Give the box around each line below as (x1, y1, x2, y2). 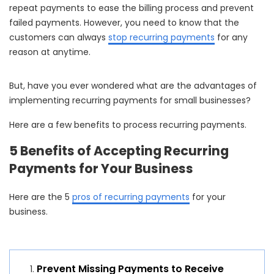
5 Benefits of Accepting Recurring (9, 141, 229, 160)
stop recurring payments (108, 31, 215, 43)
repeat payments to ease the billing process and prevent (9, 1, 254, 14)
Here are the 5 (9, 190, 72, 203)
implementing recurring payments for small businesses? (9, 94, 251, 106)
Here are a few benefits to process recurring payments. (9, 118, 246, 131)
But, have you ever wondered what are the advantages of (9, 79, 257, 92)
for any (215, 31, 248, 43)
